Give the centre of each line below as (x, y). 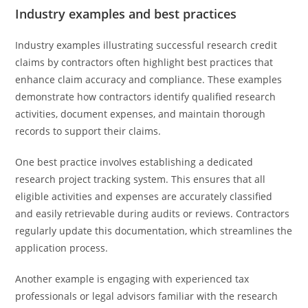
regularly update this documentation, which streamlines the (154, 231)
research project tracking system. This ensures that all (141, 179)
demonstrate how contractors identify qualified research (146, 97)
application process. (62, 248)
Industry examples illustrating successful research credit (146, 45)
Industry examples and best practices (126, 14)
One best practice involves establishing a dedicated (134, 162)
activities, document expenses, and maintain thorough (141, 114)
